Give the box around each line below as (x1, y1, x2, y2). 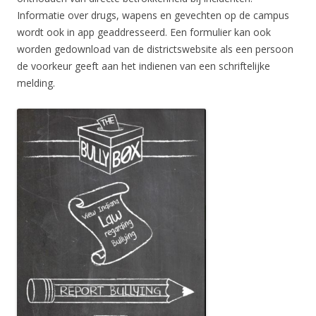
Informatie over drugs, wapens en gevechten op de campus (17, 8, 289, 23)
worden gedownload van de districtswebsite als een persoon (17, 42, 293, 56)
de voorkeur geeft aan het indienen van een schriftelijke (17, 59, 270, 73)
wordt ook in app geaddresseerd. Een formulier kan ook (17, 25, 271, 39)
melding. (17, 76, 55, 90)
